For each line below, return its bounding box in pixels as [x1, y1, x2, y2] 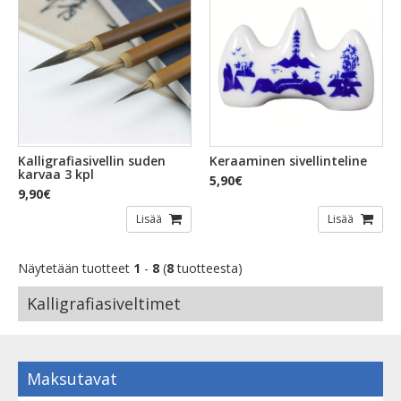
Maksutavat [27, 368, 117, 390]
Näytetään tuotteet [18, 260, 133, 277]
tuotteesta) [174, 260, 243, 277]
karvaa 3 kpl [18, 166, 94, 183]
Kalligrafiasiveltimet [27, 293, 181, 315]
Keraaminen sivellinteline [209, 152, 367, 170]
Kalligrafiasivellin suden [18, 152, 166, 170]
